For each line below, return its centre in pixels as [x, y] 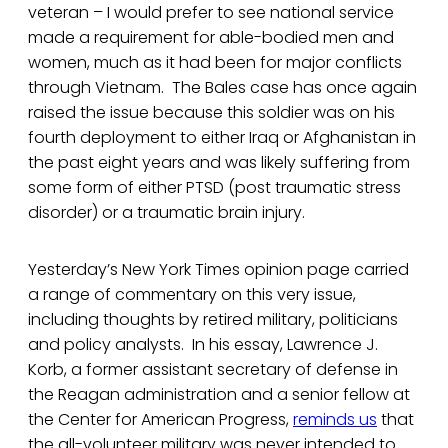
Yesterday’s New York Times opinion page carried [218, 270]
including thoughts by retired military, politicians [213, 320]
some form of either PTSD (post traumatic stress [214, 188]
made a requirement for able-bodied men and [211, 38]
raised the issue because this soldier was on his [211, 113]
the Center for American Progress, [160, 420]
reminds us [335, 420]
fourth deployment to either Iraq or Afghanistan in [222, 138]
